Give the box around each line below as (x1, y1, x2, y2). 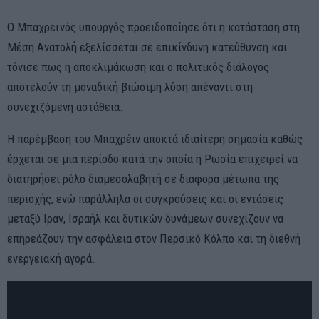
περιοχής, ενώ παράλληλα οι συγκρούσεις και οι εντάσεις (7, 192, 283, 206)
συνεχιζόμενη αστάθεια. (7, 100, 123, 115)
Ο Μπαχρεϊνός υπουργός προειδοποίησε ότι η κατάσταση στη (7, 20, 300, 35)
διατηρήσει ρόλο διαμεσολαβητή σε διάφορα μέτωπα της (7, 172, 279, 187)
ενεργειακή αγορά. (7, 251, 95, 266)
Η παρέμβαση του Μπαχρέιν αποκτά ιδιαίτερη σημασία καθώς (7, 132, 303, 147)
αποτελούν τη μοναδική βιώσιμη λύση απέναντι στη (7, 80, 253, 95)
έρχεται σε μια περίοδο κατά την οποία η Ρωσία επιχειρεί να (7, 152, 298, 167)
